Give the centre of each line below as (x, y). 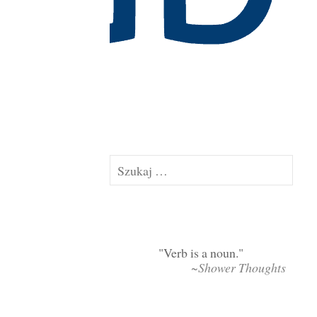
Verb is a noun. (201, 253)
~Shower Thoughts (239, 268)
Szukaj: (128, 163)
